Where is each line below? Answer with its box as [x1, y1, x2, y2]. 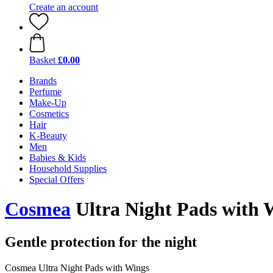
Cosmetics [29, 108, 69, 119]
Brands [29, 76, 57, 86]
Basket [29, 55, 55, 65]
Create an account [29, 2, 98, 12]
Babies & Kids [29, 152, 86, 163]
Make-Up [29, 97, 66, 108]
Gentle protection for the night [5, 233, 197, 250]
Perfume [29, 87, 62, 97]
